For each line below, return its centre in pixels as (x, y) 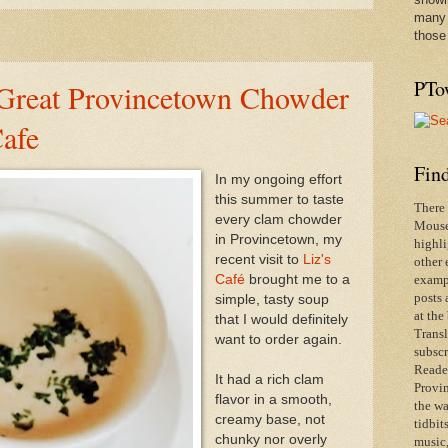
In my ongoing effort (278, 180)
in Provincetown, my (278, 240)
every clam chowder (278, 220)
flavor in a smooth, (273, 400)
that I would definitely (281, 320)
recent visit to (258, 260)
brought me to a (299, 280)
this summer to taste (279, 200)
